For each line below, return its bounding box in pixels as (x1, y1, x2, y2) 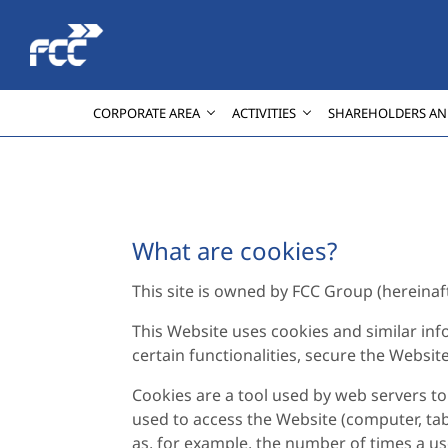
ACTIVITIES (231, 103, 296, 122)
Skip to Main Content (7, 9, 168, 29)
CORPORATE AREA (92, 103, 200, 122)
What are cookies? (132, 234, 337, 267)
